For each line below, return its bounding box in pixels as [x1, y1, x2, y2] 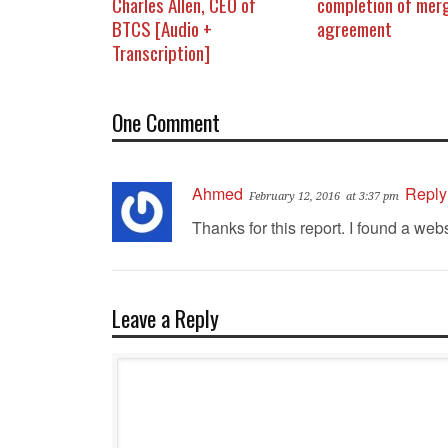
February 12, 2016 [249, 190, 340, 204]
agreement [317, 14, 392, 43]
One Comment [112, 106, 220, 139]
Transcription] [112, 38, 210, 67]
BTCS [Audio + [112, 14, 212, 43]
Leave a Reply [112, 302, 219, 335]
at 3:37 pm [346, 190, 399, 204]
